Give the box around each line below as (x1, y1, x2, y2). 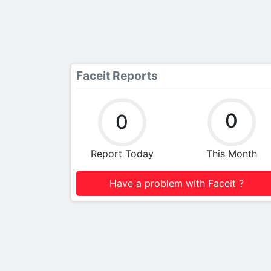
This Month (206, 147, 257, 160)
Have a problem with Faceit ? (109, 177, 244, 189)
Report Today (90, 147, 154, 160)
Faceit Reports (76, 68, 158, 83)
